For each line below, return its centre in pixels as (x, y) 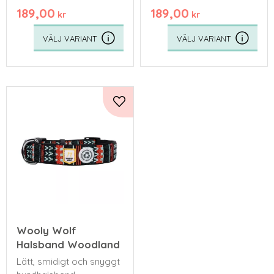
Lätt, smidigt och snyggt (68, 262)
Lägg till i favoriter (157, 109)
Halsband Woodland (68, 245)
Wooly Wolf (46, 231)
